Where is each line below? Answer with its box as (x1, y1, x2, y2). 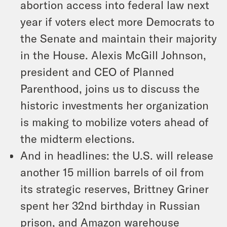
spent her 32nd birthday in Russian (20, 199, 200, 212)
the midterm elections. (20, 132, 135, 145)
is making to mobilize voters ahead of (20, 115, 209, 128)
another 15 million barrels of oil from (20, 165, 204, 178)
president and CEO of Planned (20, 65, 174, 78)
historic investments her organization (20, 98, 209, 111)
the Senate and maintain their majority (20, 31, 217, 45)
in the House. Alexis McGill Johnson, (20, 48, 206, 61)
